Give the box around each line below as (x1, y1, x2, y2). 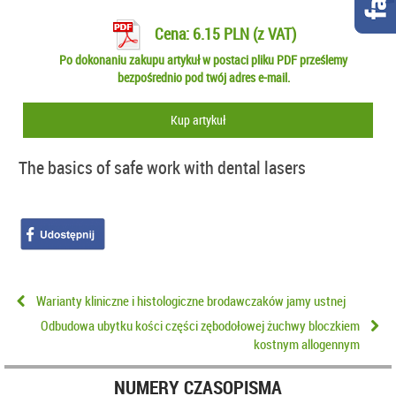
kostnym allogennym (254, 335, 360, 354)
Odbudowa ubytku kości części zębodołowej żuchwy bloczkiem (41, 316, 360, 335)
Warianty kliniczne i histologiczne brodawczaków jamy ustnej (36, 291, 346, 309)
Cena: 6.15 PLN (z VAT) (150, 22, 296, 44)
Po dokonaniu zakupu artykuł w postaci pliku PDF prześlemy (59, 51, 348, 69)
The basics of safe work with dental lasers (19, 156, 306, 180)
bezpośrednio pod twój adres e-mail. (117, 69, 290, 87)
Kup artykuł (171, 111, 225, 129)
